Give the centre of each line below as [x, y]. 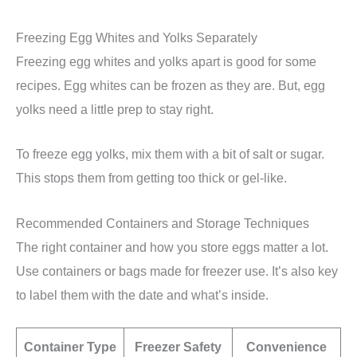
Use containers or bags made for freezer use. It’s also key [177, 271]
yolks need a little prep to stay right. [115, 110]
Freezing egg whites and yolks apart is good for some [166, 62]
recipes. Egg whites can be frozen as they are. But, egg [171, 86]
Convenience [286, 346]
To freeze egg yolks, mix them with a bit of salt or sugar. [170, 154]
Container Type [70, 346]
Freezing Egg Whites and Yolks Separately [137, 38]
